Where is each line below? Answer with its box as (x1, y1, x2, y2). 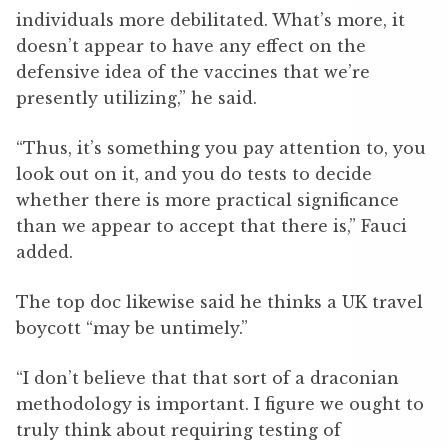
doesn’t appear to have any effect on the (16, 36, 366, 57)
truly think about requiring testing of (16, 420, 341, 441)
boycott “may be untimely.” (16, 318, 248, 339)
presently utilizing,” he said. (16, 88, 257, 109)
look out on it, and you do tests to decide (16, 164, 372, 185)
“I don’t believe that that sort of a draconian (16, 368, 399, 389)
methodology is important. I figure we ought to (16, 394, 424, 415)
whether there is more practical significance (16, 190, 399, 211)
